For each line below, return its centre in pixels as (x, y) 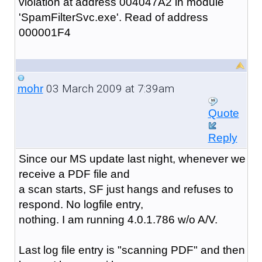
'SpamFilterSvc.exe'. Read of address (113, 17)
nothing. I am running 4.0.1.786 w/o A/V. (118, 219)
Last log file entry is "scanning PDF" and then (132, 250)
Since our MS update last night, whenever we (132, 158)
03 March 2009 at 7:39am (108, 88)
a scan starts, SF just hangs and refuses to (126, 189)
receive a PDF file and (74, 174)
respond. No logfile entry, (81, 204)
